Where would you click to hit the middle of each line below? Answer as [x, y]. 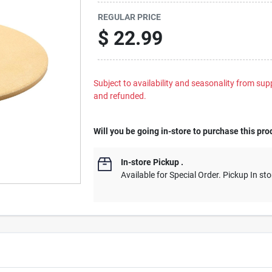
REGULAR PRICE [130, 17]
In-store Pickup [150, 162]
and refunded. [120, 96]
